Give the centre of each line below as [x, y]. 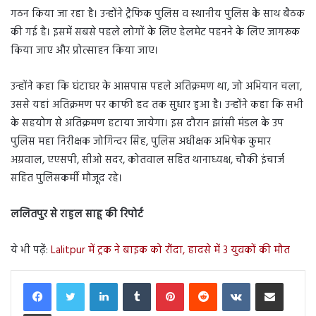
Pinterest [200, 282]
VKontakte [270, 282]
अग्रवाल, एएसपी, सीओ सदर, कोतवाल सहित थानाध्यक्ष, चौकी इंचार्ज [147, 160]
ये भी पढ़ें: [31, 251]
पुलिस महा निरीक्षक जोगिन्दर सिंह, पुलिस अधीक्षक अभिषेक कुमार [141, 142]
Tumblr [164, 282]
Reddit [230, 282]
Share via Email [293, 282]
